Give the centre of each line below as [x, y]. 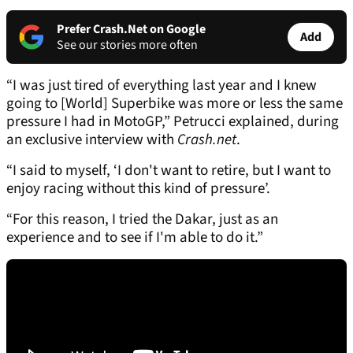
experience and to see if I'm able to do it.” [135, 238]
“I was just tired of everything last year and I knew [162, 86]
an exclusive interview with [92, 140]
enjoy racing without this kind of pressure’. [138, 189]
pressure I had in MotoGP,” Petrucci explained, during [173, 122]
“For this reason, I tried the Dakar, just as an [142, 220]
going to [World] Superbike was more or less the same [175, 104]
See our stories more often [127, 45]
